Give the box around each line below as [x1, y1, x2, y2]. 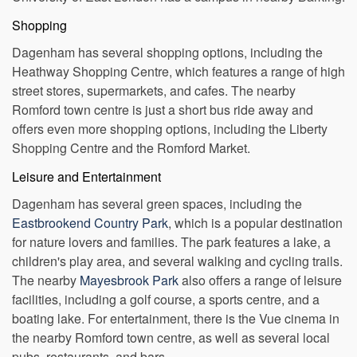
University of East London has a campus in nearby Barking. [12, 9, 345, 27]
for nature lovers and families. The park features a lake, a [12, 254, 331, 273]
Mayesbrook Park [80, 292, 178, 311]
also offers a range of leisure [178, 292, 342, 311]
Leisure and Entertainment [12, 188, 161, 207]
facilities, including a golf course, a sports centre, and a [12, 312, 320, 330]
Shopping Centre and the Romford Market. [12, 160, 250, 178]
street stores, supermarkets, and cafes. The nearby [12, 103, 296, 121]
